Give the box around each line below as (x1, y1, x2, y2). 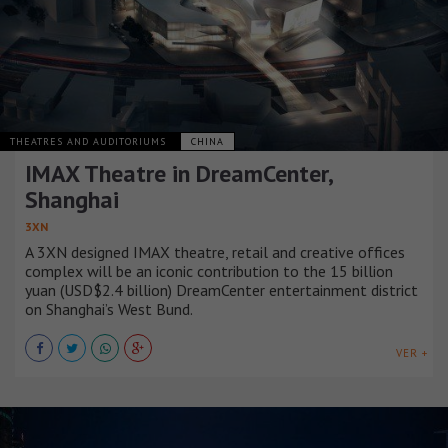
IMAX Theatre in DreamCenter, (25, 158, 332, 189)
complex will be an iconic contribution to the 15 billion (25, 261, 393, 281)
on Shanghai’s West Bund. (25, 299, 193, 319)
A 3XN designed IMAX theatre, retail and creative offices (25, 242, 405, 262)
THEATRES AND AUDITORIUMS (10, 135, 170, 148)
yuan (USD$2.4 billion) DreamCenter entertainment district (25, 280, 418, 300)
